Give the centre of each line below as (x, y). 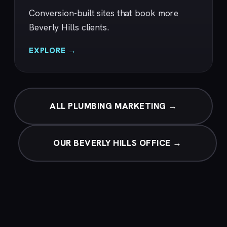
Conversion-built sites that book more (104, 13)
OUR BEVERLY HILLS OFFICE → (118, 143)
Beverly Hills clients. (69, 27)
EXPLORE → (53, 51)
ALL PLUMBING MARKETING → (113, 106)
